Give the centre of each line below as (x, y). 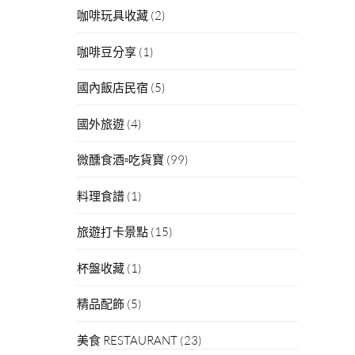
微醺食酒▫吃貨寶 (121, 160)
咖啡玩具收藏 (113, 15)
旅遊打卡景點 (113, 232)
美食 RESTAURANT (128, 340)
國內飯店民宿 (113, 88)
